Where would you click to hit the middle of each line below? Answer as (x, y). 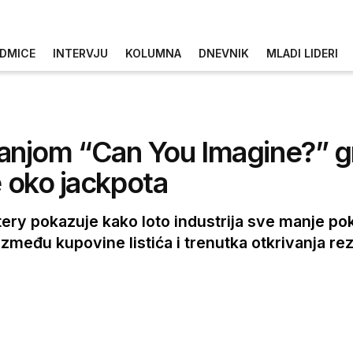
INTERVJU (80, 53)
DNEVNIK (224, 53)
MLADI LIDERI (302, 53)
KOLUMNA (153, 53)
